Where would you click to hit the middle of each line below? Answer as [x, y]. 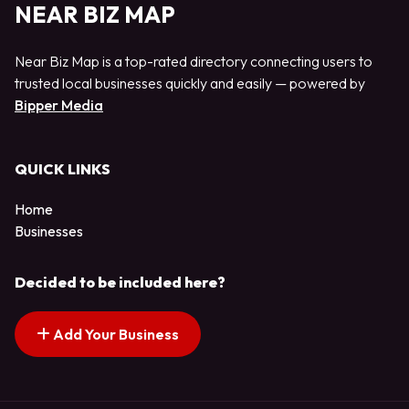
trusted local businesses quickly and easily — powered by [190, 83]
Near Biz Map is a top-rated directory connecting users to [194, 61]
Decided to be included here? [120, 283]
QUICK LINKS [63, 169]
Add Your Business [115, 335]
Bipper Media [59, 105]
